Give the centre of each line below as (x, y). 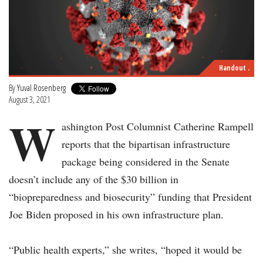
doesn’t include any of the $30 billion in (94, 179)
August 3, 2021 (30, 100)
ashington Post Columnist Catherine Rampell (158, 127)
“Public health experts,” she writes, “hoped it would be (125, 250)
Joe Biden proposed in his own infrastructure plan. (116, 215)
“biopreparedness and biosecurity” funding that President (130, 197)
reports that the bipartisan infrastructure (146, 144)
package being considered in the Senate (146, 162)
